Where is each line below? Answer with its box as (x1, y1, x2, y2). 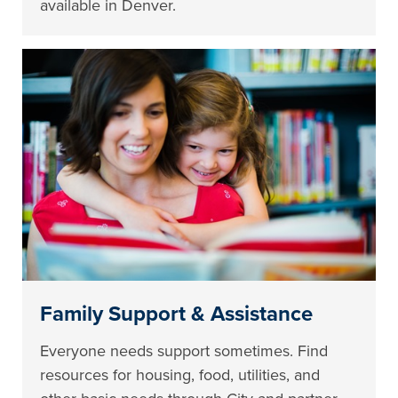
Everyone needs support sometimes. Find (40, 341, 329, 362)
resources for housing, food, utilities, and (40, 365, 321, 386)
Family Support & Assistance (40, 301, 314, 328)
